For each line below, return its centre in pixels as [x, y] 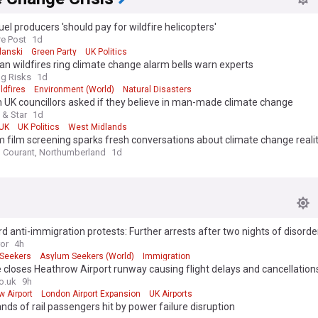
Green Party [54, 52]
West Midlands [98, 127]
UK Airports [171, 294]
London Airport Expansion [91, 294]
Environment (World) [74, 89]
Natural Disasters [157, 89]
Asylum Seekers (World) [87, 256]
